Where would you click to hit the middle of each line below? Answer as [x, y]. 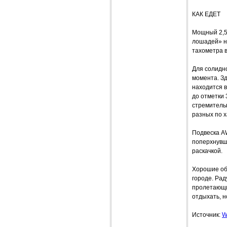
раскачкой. [207, 151]
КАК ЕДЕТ [206, 14]
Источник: [207, 215]
